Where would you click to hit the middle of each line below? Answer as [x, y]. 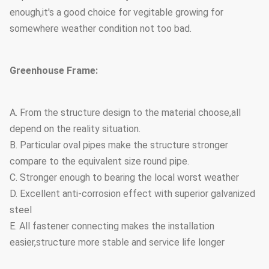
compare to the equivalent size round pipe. [99, 161]
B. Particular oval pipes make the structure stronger [119, 145]
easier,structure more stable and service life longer [117, 242]
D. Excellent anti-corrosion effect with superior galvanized [132, 194]
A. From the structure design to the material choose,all [125, 113]
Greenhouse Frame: [54, 71]
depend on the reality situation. [75, 129]
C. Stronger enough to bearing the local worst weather [124, 177]
